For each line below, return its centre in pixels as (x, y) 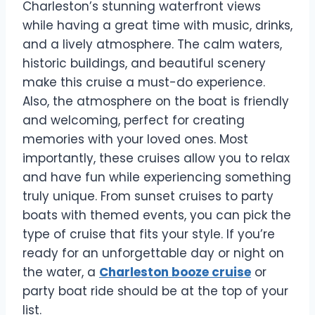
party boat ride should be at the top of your (155, 291)
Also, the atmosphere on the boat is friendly (156, 101)
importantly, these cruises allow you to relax (156, 158)
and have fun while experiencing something (157, 177)
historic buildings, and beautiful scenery (144, 63)
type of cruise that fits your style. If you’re (149, 234)
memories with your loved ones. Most (135, 139)
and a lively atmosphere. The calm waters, (152, 44)
